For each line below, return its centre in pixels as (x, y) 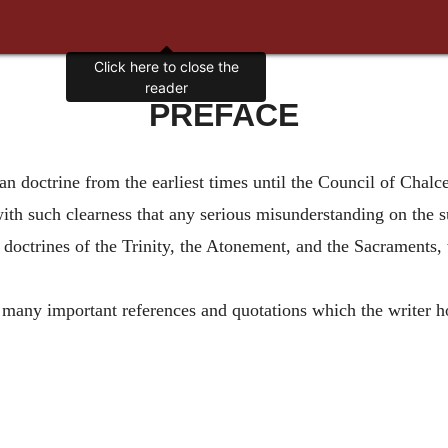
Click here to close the (166, 67)
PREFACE (224, 115)
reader (166, 88)
